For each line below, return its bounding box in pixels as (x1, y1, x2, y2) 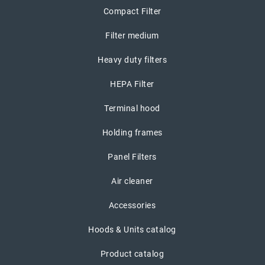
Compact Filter (103, 6, 161, 16)
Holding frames (102, 127, 163, 137)
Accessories (108, 200, 156, 210)
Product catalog (100, 248, 164, 258)
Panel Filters (108, 151, 157, 161)
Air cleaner (111, 176, 153, 186)
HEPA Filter (110, 79, 154, 89)
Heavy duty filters (98, 54, 167, 64)
